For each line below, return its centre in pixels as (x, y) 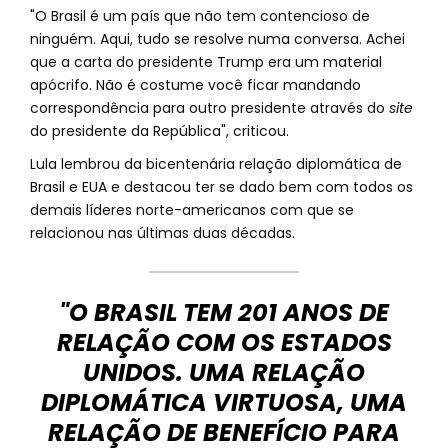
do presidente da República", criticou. (159, 131)
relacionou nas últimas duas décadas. (162, 233)
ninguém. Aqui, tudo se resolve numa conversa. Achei (217, 39)
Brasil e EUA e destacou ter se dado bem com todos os (221, 187)
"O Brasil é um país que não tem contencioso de (200, 16)
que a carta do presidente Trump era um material (206, 62)
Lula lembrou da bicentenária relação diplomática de (216, 164)
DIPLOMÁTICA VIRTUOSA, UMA (224, 402)
